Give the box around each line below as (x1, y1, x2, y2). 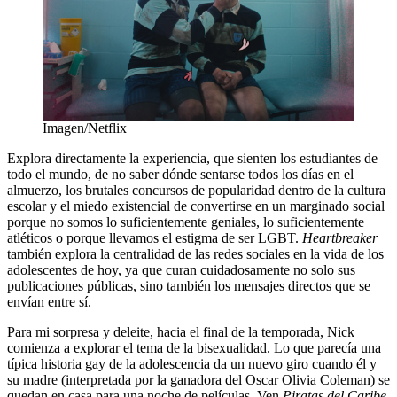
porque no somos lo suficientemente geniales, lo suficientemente (7, 214, 364, 230)
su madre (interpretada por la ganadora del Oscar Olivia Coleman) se (7, 371, 390, 387)
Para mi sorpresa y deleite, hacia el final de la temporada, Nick (7, 323, 354, 339)
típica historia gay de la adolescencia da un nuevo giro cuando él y (7, 355, 377, 371)
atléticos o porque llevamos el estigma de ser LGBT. (7, 230, 302, 245)
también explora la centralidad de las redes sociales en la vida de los (7, 245, 384, 261)
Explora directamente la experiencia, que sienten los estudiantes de (7, 150, 378, 166)
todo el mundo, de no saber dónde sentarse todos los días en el (7, 166, 354, 182)
